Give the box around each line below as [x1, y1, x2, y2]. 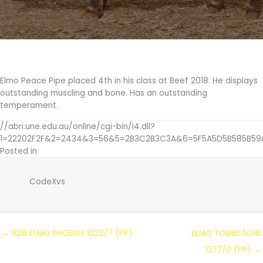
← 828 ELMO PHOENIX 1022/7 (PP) [1, 228, 133, 240]
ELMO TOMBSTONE [191, 228, 262, 240]
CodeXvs [29, 176, 65, 187]
